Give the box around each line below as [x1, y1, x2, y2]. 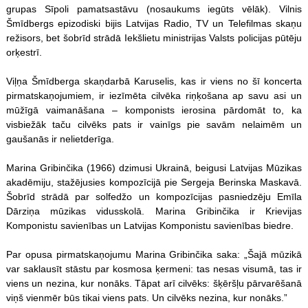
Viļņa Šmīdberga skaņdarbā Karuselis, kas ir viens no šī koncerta [5, 75, 302, 87]
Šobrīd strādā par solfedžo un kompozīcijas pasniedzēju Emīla [5, 190, 302, 202]
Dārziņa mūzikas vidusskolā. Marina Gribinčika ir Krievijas [5, 205, 302, 217]
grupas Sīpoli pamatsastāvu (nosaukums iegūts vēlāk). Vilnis [5, 3, 302, 14]
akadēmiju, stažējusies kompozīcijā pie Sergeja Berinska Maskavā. [5, 176, 302, 188]
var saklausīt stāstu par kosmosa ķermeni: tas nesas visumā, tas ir [5, 263, 302, 274]
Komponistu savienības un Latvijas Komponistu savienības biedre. [5, 219, 294, 231]
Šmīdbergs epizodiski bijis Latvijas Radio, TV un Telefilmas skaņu [5, 17, 302, 29]
